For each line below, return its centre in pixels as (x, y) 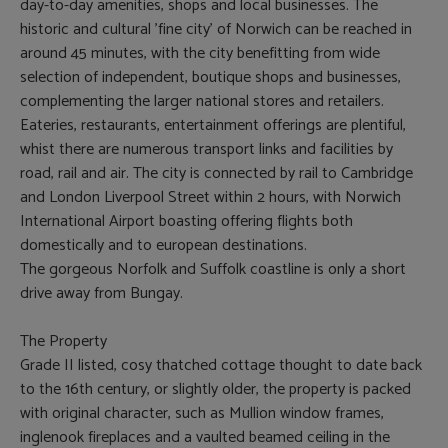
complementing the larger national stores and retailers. (202, 101)
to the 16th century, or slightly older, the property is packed (215, 389)
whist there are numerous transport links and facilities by (206, 149)
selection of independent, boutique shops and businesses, (210, 77)
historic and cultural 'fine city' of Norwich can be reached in (216, 29)
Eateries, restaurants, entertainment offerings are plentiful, (213, 125)
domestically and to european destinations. (163, 245)
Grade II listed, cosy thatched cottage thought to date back (221, 365)
